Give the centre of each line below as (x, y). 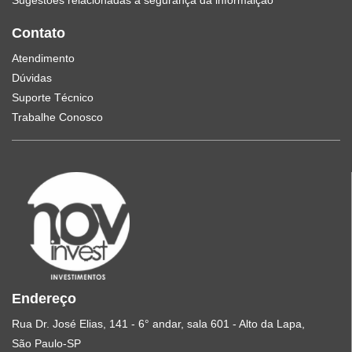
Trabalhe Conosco (57, 117)
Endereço (44, 299)
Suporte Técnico (53, 97)
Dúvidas (32, 78)
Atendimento (43, 58)
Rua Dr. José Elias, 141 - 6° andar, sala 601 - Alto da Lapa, (158, 324)
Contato (38, 33)
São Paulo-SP (46, 344)
